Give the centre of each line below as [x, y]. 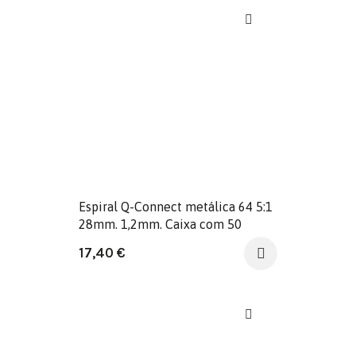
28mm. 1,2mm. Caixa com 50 [160, 224]
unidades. [106, 242]
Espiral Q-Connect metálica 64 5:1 [176, 207]
